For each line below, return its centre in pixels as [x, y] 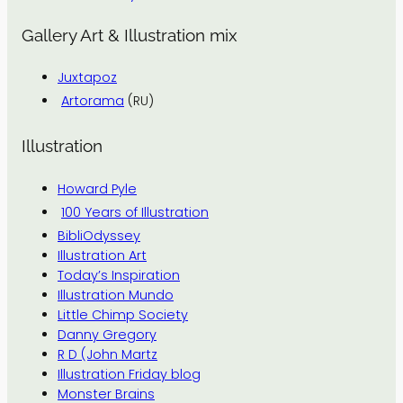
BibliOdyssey [99, 235]
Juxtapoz [87, 78]
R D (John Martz [107, 354]
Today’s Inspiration [119, 275]
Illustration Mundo [116, 295]
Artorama [93, 101]
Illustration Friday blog [129, 374]
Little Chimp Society [123, 314]
